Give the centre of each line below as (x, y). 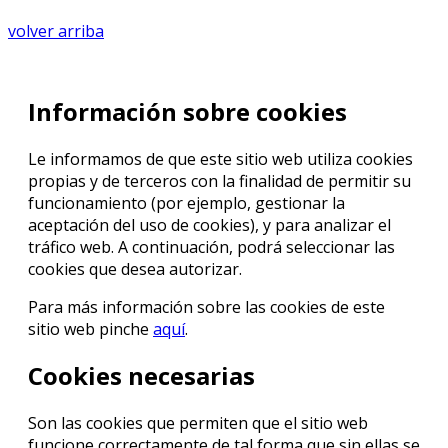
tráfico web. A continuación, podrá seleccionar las (211, 246)
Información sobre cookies (187, 111)
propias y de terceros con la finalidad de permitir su (219, 180)
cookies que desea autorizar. (135, 268)
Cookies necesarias (141, 376)
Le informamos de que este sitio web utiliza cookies (220, 158)
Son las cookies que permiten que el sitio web (198, 423)
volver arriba (56, 30)
